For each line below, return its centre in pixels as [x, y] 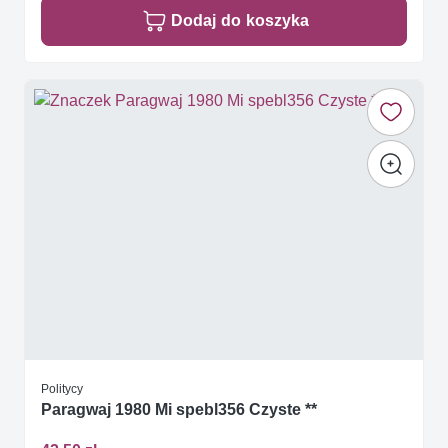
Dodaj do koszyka [240, 20]
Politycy [62, 388]
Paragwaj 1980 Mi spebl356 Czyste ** [179, 409]
